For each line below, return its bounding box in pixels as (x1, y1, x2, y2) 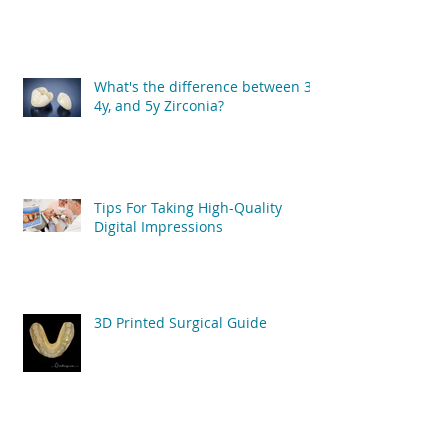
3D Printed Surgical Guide (94, 312, 267, 332)
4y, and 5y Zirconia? (94, 95, 224, 115)
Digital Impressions (94, 216, 223, 236)
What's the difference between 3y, (94, 76, 321, 96)
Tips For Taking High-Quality (94, 197, 282, 217)
